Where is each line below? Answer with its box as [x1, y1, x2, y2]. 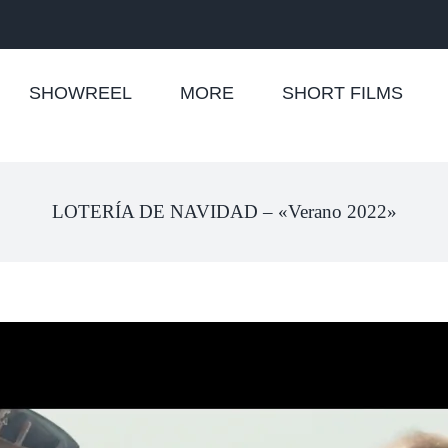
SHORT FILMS [282, 82, 403, 103]
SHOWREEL [29, 82, 132, 103]
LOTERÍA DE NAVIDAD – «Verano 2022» [51, 201, 397, 222]
